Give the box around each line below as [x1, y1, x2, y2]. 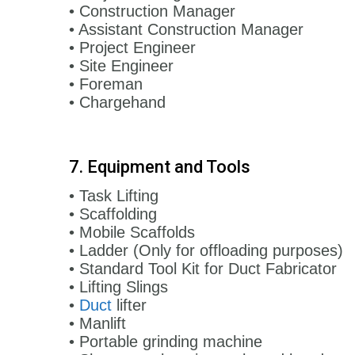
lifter [112, 296, 147, 314]
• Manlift [69, 314, 126, 332]
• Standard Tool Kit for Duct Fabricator [69, 259, 337, 277]
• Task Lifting [69, 186, 158, 204]
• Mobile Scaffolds [69, 223, 195, 241]
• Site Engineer [69, 56, 174, 74]
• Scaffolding [69, 204, 157, 223]
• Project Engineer [69, 38, 196, 56]
